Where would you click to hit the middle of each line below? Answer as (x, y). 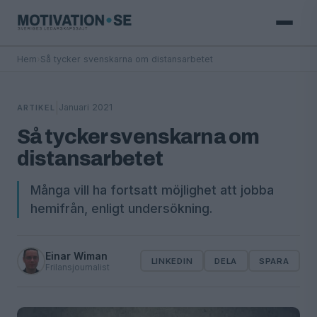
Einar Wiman (76, 255)
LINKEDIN (172, 261)
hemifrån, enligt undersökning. (121, 208)
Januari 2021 (85, 107)
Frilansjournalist (77, 267)
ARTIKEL (36, 107)
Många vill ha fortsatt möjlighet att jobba (152, 190)
